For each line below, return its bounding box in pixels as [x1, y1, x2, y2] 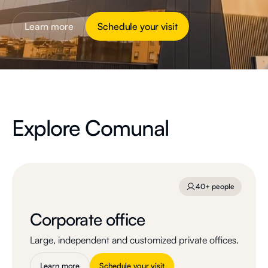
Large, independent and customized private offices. [29, 234, 239, 246]
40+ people [196, 182, 234, 191]
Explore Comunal [12, 114, 169, 141]
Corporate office [29, 209, 145, 230]
